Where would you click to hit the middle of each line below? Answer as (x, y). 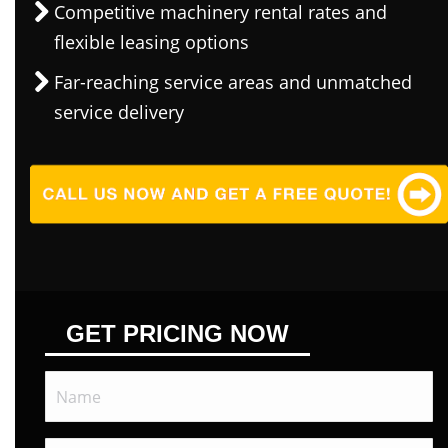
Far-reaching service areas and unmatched (233, 82)
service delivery (119, 112)
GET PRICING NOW (177, 334)
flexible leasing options (151, 42)
